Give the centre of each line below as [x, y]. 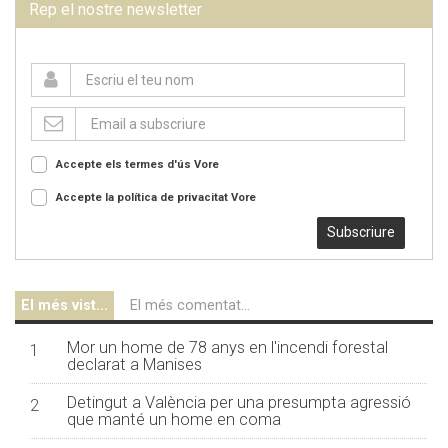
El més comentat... [190, 305]
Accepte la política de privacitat [143, 197]
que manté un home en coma [173, 419]
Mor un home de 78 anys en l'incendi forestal [227, 347]
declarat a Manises [134, 364]
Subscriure [361, 232]
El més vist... [64, 305]
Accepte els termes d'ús [125, 164]
